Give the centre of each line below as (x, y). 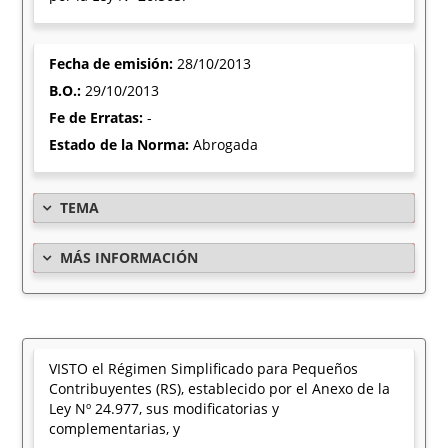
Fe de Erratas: (98, 117)
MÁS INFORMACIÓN (129, 257)
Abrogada (226, 144)
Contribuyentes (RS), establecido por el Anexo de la (220, 388)
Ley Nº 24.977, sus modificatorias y (164, 408)
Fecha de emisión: (113, 63)
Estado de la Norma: (121, 144)
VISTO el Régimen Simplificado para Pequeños (204, 368)
